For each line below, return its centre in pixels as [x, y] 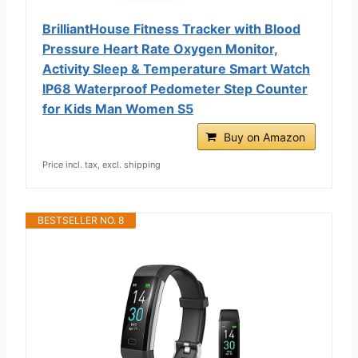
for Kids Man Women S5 [118, 108]
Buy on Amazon [265, 137]
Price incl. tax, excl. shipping [101, 164]
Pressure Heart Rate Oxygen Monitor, [160, 48]
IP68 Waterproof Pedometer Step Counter [175, 88]
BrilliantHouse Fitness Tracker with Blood [171, 28]
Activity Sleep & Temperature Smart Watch [176, 68]
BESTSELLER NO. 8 [81, 220]
